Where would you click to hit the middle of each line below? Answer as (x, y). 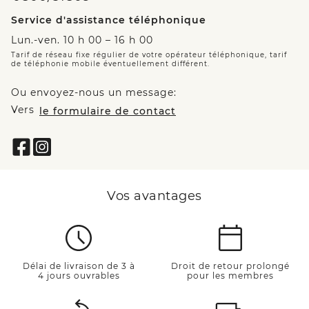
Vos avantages (154, 196)
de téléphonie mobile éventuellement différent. (110, 64)
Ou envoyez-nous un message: (94, 93)
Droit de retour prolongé (230, 266)
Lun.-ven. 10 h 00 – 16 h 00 (82, 40)
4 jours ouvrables (79, 276)
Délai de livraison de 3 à (79, 266)
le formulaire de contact (108, 111)
